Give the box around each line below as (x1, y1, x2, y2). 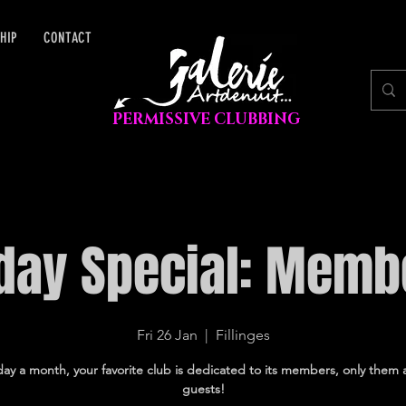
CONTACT (43, 29, 92, 46)
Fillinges (215, 326, 270, 343)
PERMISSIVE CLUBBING (111, 109, 300, 130)
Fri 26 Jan (136, 326, 198, 343)
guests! (181, 381, 225, 397)
